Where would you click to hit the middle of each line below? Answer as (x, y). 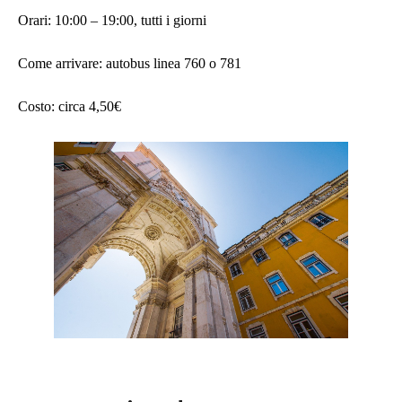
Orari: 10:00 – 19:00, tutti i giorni (112, 21)
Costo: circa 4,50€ (70, 107)
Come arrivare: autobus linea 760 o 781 (131, 64)
